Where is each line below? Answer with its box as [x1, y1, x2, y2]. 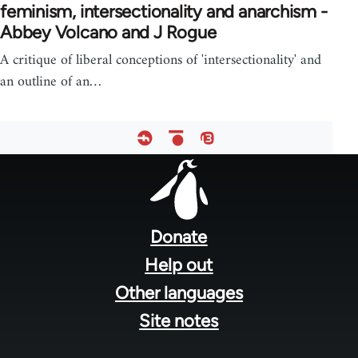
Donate [150, 225, 208, 248]
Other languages [114, 281, 243, 304]
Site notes [139, 309, 219, 332]
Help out [145, 253, 213, 276]
